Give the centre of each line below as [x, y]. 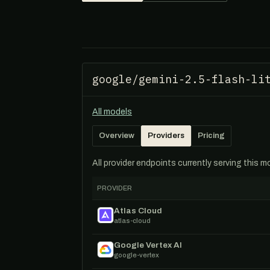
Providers [166, 136]
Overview [117, 136]
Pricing [211, 136]
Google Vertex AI [148, 245]
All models [112, 112]
